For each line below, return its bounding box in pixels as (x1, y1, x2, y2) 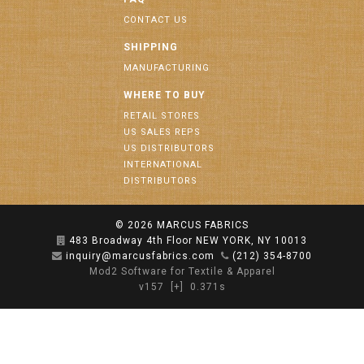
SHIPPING (123, 41, 178, 53)
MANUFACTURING (123, 63, 210, 73)
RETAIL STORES (123, 110, 200, 121)
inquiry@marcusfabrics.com (66, 250, 214, 262)
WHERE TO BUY (123, 89, 206, 101)
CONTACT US (123, 15, 188, 25)
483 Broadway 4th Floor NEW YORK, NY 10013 (69, 235, 307, 246)
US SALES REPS (123, 127, 201, 137)
